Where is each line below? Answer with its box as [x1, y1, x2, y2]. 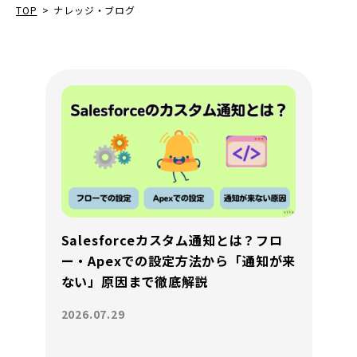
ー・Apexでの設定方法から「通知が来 [61, 250, 296, 270]
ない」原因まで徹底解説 [61, 271, 209, 291]
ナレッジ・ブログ [53, 3, 135, 17]
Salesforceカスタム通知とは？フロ [61, 229, 283, 249]
